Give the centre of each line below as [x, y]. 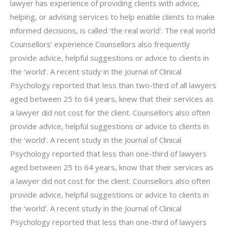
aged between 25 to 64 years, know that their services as [112, 167]
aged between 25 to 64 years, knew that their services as [112, 99]
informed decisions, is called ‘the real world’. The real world [113, 30]
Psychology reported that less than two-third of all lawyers [113, 85]
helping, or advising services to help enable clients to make [112, 16]
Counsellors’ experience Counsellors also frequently [100, 44]
